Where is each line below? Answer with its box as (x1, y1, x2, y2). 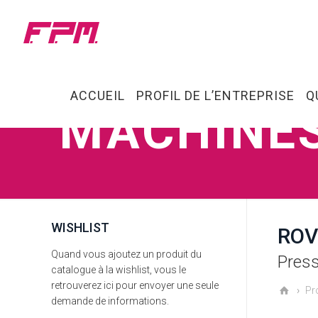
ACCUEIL (70, 88, 126, 103)
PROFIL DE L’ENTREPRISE (136, 88, 295, 103)
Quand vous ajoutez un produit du (51, 248, 202, 260)
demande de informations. (51, 295, 169, 307)
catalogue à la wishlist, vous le (51, 264, 186, 275)
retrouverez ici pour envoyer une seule (51, 280, 219, 291)
